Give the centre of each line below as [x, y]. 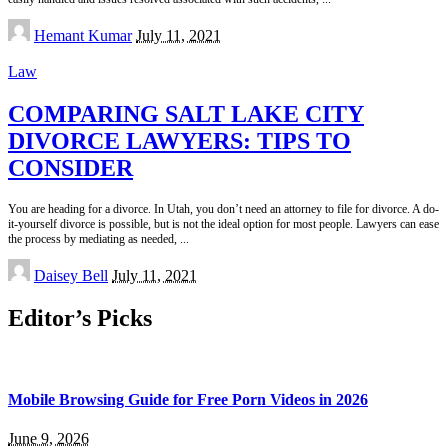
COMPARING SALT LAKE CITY [186, 113]
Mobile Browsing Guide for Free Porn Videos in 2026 [188, 399]
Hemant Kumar [83, 35]
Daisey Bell [71, 275]
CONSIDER [70, 167]
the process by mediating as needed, [94, 238]
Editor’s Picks [80, 317]
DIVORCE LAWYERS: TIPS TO [179, 140]
